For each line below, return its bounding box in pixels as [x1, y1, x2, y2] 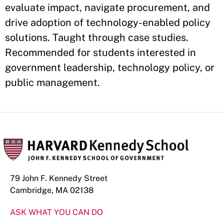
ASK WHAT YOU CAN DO [10, 207, 103, 217]
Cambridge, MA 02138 [10, 185, 93, 195]
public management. [5, 76, 100, 88]
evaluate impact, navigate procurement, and [5, 1, 210, 13]
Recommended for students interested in [5, 46, 196, 58]
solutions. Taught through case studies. [5, 31, 188, 43]
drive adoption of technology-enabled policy [5, 16, 210, 28]
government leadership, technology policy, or [5, 61, 214, 73]
